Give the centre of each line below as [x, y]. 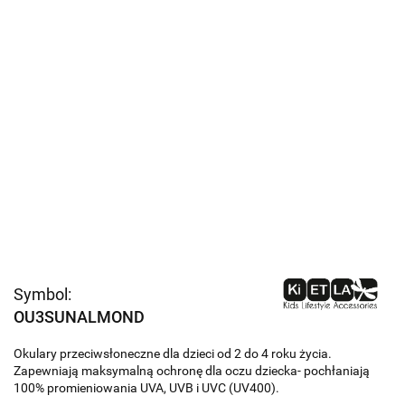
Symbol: [42, 294]
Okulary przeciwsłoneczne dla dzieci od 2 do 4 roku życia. [173, 353]
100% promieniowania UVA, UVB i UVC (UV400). [146, 388]
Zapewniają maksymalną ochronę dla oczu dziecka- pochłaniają [192, 371]
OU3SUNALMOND [79, 317]
